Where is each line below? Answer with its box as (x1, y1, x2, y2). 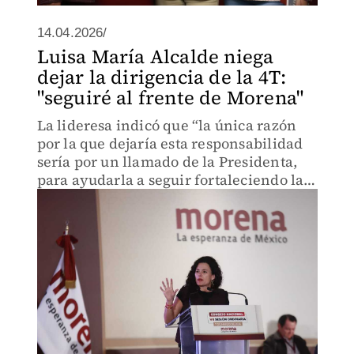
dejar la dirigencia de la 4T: (36, 64, 287, 90)
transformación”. (36, 188, 153, 208)
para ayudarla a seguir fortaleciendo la (36, 170, 304, 190)
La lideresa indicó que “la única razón (36, 115, 297, 135)
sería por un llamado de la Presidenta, (36, 152, 298, 171)
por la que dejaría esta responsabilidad (36, 134, 303, 153)
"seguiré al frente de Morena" (36, 85, 304, 111)
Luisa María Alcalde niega (36, 43, 274, 70)
